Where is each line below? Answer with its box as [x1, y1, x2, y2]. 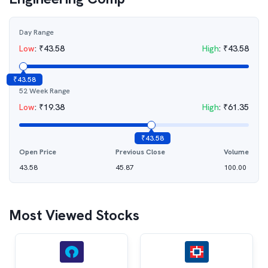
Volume [224, 147, 249, 157]
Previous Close [115, 147, 165, 157]
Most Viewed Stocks [9, 206, 139, 224]
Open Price [19, 147, 56, 157]
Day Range [19, 28, 54, 37]
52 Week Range [19, 86, 70, 96]
